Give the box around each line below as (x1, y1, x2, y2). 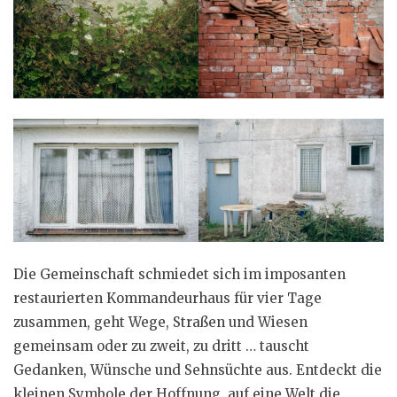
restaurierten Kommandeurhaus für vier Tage (13, 289, 322, 307)
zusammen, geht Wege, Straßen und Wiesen (13, 313, 307, 331)
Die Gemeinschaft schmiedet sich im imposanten (13, 265, 346, 283)
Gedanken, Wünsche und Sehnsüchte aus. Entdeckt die (13, 361, 382, 378)
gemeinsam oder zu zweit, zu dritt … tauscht (13, 337, 309, 354)
